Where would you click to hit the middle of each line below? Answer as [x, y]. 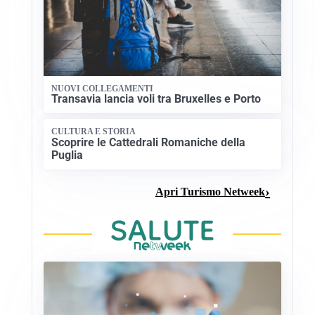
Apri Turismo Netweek [210, 191]
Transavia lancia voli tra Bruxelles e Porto [156, 99]
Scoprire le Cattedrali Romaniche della [149, 142]
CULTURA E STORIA [94, 132]
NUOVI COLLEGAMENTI [103, 88]
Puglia [67, 155]
